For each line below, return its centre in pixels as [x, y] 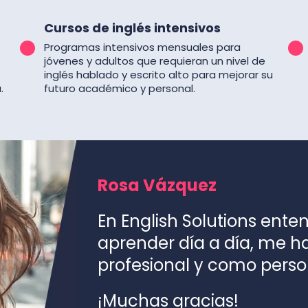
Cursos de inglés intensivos [132, 28]
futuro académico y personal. [120, 88]
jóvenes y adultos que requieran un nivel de [155, 61]
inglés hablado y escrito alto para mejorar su [158, 75]
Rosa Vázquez [157, 185]
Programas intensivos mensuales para [142, 47]
